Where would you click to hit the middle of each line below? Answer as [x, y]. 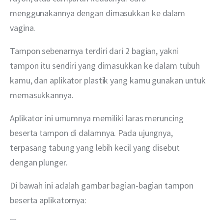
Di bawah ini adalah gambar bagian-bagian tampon [103, 186]
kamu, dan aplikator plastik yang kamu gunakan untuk [109, 80]
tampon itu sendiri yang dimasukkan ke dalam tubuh [106, 65]
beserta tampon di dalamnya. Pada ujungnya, [92, 133]
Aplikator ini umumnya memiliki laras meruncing [98, 118]
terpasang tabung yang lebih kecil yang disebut [96, 147]
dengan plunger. [39, 162]
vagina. [23, 27]
